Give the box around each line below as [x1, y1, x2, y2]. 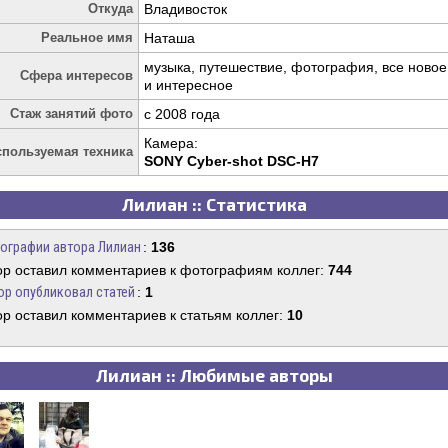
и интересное [144, 77, 233, 93]
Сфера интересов [20, 68, 133, 83]
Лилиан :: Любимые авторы [95, 365, 333, 386]
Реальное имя [41, 30, 133, 45]
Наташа [144, 30, 195, 46]
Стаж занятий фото [10, 106, 133, 121]
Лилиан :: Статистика [121, 194, 307, 214]
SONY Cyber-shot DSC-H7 [144, 153, 319, 169]
